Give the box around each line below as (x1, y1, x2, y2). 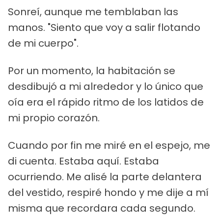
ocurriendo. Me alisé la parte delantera (8, 169, 202, 184)
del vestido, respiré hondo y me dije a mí (8, 185, 209, 199)
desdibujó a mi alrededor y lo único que (8, 79, 203, 93)
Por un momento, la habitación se (8, 63, 175, 78)
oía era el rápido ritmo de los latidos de (8, 95, 204, 109)
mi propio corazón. (8, 110, 100, 125)
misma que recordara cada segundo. (8, 201, 195, 215)
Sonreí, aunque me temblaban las (8, 4, 178, 19)
